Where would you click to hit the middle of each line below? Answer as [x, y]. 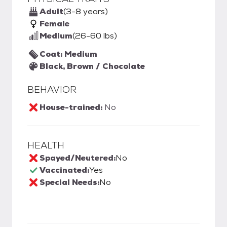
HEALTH [46, 145]
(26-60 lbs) [95, 36]
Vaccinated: [64, 170]
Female [54, 24]
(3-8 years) [86, 11]
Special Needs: [69, 182]
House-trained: [72, 107]
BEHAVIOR [52, 89]
